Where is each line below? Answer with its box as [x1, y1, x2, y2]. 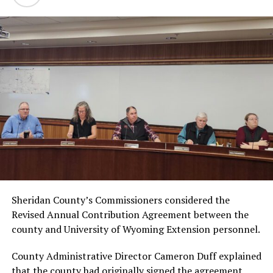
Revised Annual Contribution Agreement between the [11, 207, 249, 221]
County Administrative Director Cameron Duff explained [11, 249, 261, 263]
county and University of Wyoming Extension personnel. [11, 222, 260, 236]
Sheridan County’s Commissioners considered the [11, 193, 230, 207]
